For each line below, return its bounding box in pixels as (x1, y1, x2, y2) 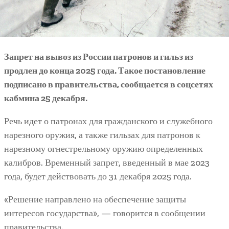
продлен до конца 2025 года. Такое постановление (4, 64, 205, 76)
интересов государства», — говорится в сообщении (4, 207, 205, 219)
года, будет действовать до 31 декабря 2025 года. (4, 170, 194, 182)
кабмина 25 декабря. (4, 92, 87, 104)
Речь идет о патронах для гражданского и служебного (4, 115, 213, 127)
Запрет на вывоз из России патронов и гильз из (4, 51, 193, 62)
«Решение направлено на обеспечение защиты (4, 193, 186, 205)
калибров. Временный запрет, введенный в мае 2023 (4, 156, 210, 168)
